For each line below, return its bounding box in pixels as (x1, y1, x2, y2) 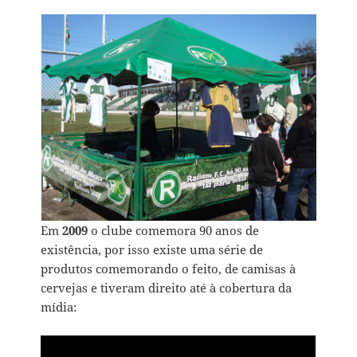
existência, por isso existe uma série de (41, 241, 264, 257)
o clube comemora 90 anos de (88, 222, 260, 238)
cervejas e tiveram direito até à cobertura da (41, 279, 292, 296)
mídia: (41, 298, 77, 315)
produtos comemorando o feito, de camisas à (41, 260, 296, 277)
